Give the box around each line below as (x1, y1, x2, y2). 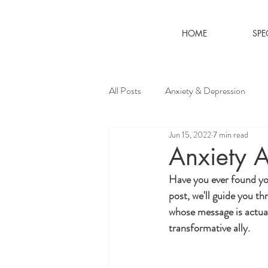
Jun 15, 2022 (169, 128, 211, 141)
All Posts (109, 84, 141, 98)
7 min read (213, 128, 248, 141)
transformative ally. (169, 220, 250, 236)
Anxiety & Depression (165, 84, 245, 98)
